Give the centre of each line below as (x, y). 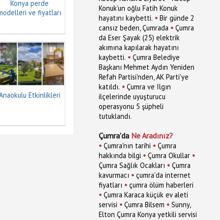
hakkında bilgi (120, 155)
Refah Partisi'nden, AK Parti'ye (144, 77)
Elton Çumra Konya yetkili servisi (148, 214)
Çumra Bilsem (144, 205)
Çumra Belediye (156, 57)
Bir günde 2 (177, 18)
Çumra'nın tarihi (127, 146)
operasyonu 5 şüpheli (131, 106)
